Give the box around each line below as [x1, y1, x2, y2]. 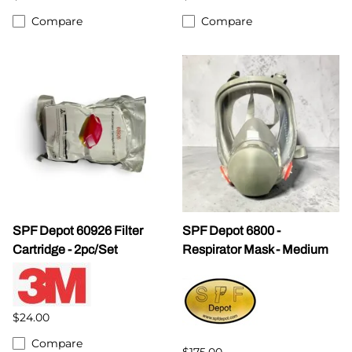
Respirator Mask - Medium [182, 242, 328, 256]
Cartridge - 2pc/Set [13, 242, 118, 256]
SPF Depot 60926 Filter [13, 223, 143, 237]
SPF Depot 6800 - [182, 223, 280, 237]
